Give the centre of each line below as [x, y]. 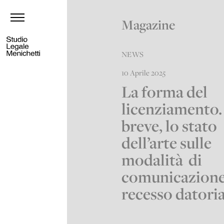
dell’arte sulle [167, 143]
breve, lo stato [169, 126]
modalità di [162, 160]
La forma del [165, 92]
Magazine [148, 25]
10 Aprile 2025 [144, 73]
